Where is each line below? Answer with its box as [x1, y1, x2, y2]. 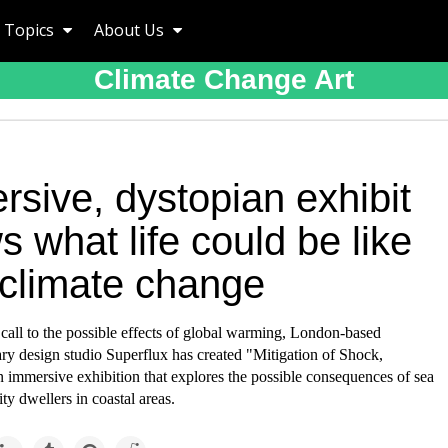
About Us [94, 19, 168, 41]
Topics [4, 19, 58, 41]
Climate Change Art [94, 64, 354, 95]
